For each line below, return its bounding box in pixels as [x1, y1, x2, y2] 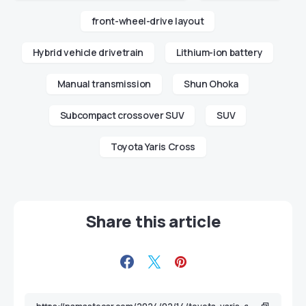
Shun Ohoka [183, 77, 238, 91]
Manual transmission [57, 77, 151, 91]
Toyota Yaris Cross [111, 140, 195, 154]
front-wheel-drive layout [91, 14, 204, 28]
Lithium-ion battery [176, 46, 263, 59]
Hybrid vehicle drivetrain [32, 46, 143, 59]
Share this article [85, 210, 221, 233]
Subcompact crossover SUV [59, 109, 184, 122]
